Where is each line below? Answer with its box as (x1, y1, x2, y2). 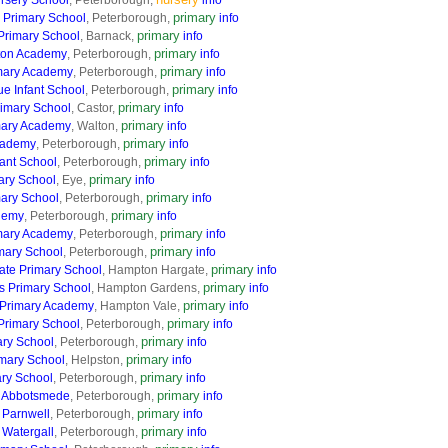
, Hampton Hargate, (102, 263, 211, 277)
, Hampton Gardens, (91, 281, 203, 295)
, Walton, (71, 119, 121, 133)
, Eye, (56, 173, 89, 187)
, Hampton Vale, (94, 299, 183, 313)
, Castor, (71, 101, 118, 115)
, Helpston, (65, 353, 126, 367)
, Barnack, (80, 29, 137, 43)
